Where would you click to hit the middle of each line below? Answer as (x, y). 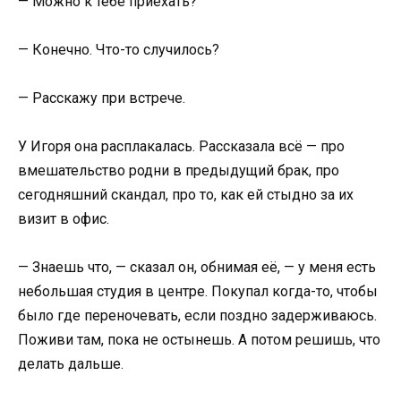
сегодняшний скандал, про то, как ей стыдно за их (186, 195)
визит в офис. (64, 219)
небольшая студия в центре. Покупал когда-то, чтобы (198, 292)
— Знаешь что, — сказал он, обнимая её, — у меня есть (197, 268)
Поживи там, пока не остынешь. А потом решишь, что (199, 340)
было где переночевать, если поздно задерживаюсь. (197, 316)
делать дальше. (71, 364)
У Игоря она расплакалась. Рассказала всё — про (181, 147)
